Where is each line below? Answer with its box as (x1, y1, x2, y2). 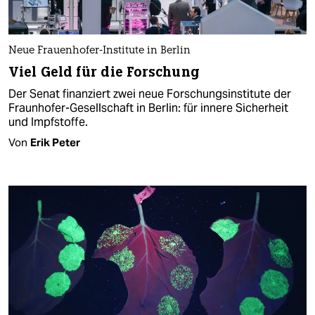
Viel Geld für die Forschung (8, 63, 200, 81)
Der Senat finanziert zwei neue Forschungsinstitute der (8, 86, 291, 101)
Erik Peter (30, 135, 80, 149)
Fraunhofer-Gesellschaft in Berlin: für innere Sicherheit (8, 100, 288, 115)
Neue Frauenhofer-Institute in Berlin (8, 45, 191, 56)
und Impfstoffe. (8, 114, 88, 129)
